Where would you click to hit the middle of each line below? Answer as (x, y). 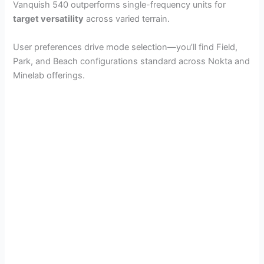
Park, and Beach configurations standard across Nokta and (132, 61)
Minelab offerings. (49, 75)
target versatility (49, 19)
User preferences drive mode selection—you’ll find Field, (126, 47)
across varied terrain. (127, 19)
